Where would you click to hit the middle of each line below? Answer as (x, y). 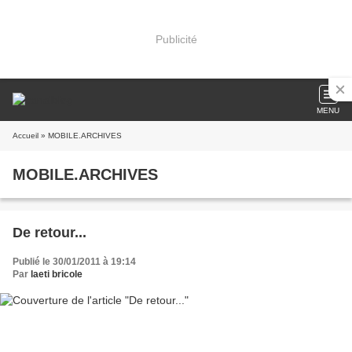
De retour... (49, 233)
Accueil (26, 136)
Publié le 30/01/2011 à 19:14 (74, 262)
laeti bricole (57, 274)
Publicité (176, 39)
